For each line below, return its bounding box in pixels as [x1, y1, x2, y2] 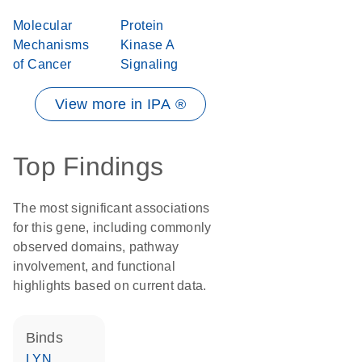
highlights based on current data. [13, 279, 207, 293]
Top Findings [13, 152, 163, 181]
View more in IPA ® [54, 96, 187, 112]
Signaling [120, 57, 179, 71]
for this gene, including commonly [13, 221, 212, 234]
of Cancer [13, 57, 72, 71]
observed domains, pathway [13, 240, 179, 254]
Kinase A [120, 38, 175, 52]
